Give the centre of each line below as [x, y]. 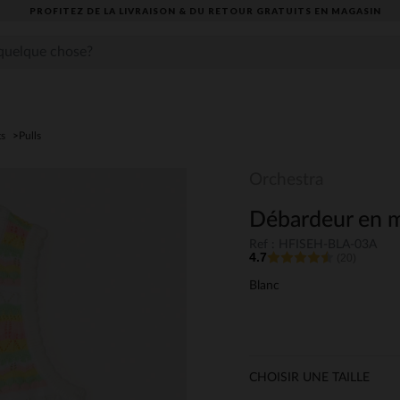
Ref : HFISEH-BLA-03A [313, 245]
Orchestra [286, 180]
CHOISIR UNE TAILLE [309, 378]
